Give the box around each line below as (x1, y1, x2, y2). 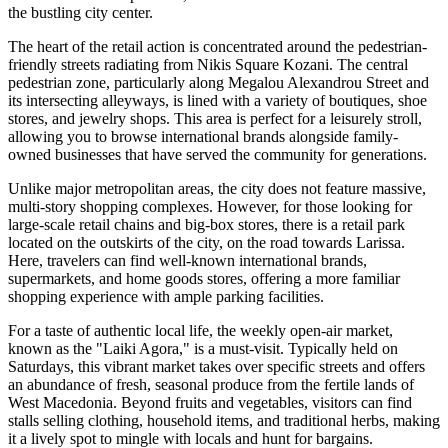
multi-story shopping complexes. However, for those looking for (8, 198, 412, 216)
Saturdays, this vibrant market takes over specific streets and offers (8, 358, 425, 376)
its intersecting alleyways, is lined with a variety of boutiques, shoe (8, 92, 427, 110)
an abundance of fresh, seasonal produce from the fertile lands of (8, 376, 414, 394)
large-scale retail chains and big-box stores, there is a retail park (8, 216, 405, 234)
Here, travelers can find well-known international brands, (8, 252, 367, 270)
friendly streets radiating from (8, 56, 197, 74)
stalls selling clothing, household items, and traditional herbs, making (8, 412, 440, 430)
